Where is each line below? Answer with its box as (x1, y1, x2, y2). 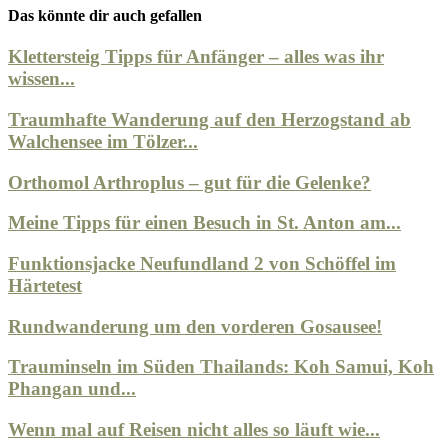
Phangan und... (8, 378, 136, 400)
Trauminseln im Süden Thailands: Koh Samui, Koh (8, 356, 434, 378)
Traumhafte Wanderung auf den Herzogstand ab (8, 108, 411, 130)
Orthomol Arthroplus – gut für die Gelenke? (8, 171, 371, 193)
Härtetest (8, 274, 82, 296)
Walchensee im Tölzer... (8, 130, 198, 152)
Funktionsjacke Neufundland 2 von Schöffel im (8, 252, 396, 274)
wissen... (8, 68, 75, 90)
